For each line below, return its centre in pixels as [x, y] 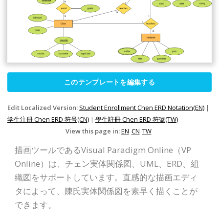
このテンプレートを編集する [109, 82]
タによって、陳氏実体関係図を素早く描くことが [106, 191]
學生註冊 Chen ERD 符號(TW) [137, 120]
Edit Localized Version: [43, 108]
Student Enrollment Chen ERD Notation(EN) [142, 108]
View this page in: [93, 131]
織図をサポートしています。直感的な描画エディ [106, 177]
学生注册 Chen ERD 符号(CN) [48, 120]
